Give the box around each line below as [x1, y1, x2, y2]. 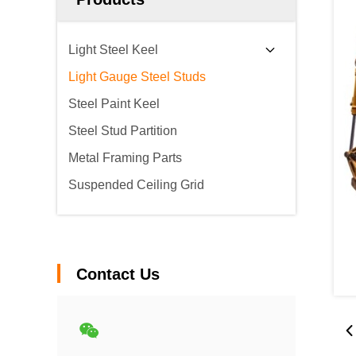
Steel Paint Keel [68, 97, 160, 110]
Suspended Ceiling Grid [68, 178, 204, 192]
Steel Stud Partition [68, 124, 177, 137]
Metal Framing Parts [68, 151, 182, 164]
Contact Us [76, 265, 160, 283]
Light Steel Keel [68, 43, 158, 56]
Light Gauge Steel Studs [68, 70, 206, 83]
